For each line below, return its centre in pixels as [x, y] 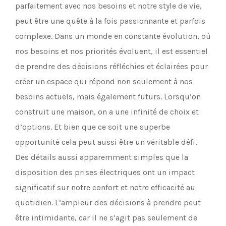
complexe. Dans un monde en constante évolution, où [113, 36]
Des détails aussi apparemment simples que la [102, 157]
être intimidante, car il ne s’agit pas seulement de [106, 218]
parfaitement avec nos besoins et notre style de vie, [108, 6]
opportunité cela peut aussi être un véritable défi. [106, 142]
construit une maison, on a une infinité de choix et [107, 112]
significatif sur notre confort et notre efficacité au [105, 187]
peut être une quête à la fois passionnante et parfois [110, 21]
